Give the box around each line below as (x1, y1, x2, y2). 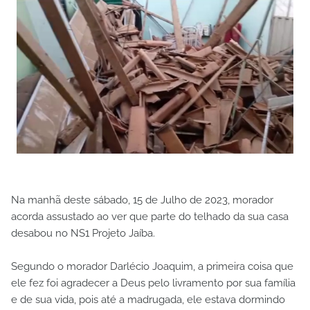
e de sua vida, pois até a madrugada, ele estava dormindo (11, 293, 285, 307)
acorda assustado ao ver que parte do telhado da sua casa (11, 210, 289, 224)
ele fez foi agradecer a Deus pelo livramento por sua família (11, 277, 295, 290)
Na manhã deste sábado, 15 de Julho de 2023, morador (11, 194, 273, 207)
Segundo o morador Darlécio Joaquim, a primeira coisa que (11, 260, 293, 273)
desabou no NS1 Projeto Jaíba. (11, 227, 155, 240)
